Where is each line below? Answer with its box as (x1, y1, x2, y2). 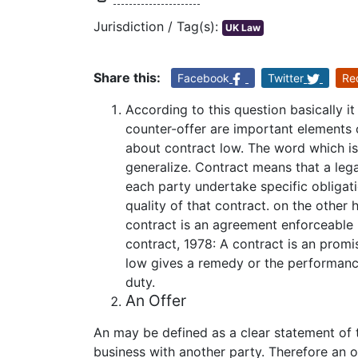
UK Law (225, 22, 261, 34)
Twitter (268, 71, 304, 86)
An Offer (125, 291, 186, 311)
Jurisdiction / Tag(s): (93, 18, 222, 35)
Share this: (93, 70, 161, 86)
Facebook (177, 71, 229, 86)
